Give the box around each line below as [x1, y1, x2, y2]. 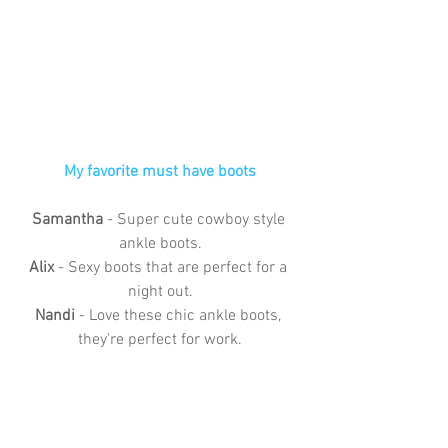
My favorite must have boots [64, 161, 256, 182]
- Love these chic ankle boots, [75, 305, 285, 326]
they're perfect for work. [78, 329, 242, 350]
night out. [127, 281, 193, 302]
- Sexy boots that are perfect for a [58, 257, 291, 278]
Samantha [31, 209, 103, 230]
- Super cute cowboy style [102, 209, 289, 230]
